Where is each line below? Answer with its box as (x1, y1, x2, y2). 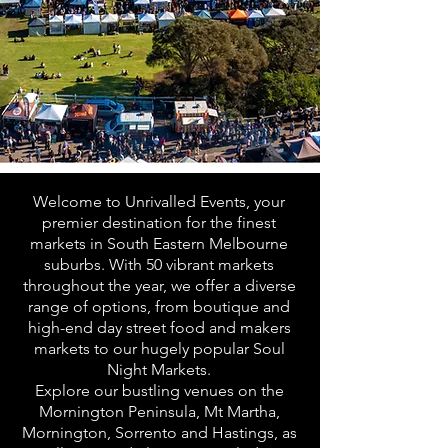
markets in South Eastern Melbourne (30, 234, 288, 253)
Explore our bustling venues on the (34, 381, 284, 400)
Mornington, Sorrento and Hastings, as (21, 423, 297, 442)
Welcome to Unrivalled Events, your (33, 192, 285, 211)
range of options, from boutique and (28, 297, 290, 316)
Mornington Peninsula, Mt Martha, (38, 402, 280, 421)
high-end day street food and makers (27, 318, 291, 337)
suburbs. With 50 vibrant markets (44, 255, 274, 274)
